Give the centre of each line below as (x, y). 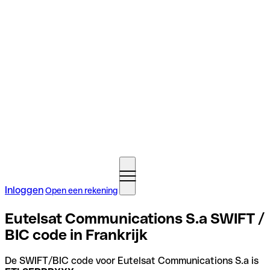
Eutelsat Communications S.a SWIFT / (135, 218)
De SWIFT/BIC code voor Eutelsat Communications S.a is (132, 260)
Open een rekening (81, 190)
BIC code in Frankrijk (76, 234)
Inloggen (24, 190)
